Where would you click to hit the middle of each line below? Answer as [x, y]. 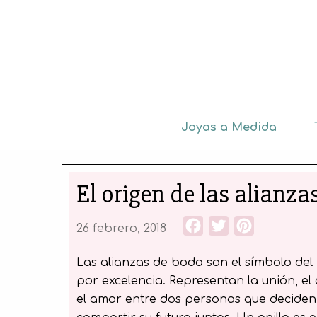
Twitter [248, 226]
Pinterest [280, 226]
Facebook [233, 226]
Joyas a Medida [229, 127]
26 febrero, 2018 [122, 228]
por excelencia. [121, 281]
